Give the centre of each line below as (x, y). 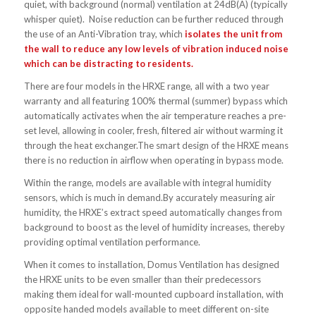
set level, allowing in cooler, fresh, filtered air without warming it (153, 130)
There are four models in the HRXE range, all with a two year (146, 86)
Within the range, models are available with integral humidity (147, 182)
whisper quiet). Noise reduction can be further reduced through (153, 19)
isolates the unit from (233, 34)
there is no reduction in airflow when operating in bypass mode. (153, 160)
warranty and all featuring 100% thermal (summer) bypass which (156, 101)
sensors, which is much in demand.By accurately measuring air (149, 197)
